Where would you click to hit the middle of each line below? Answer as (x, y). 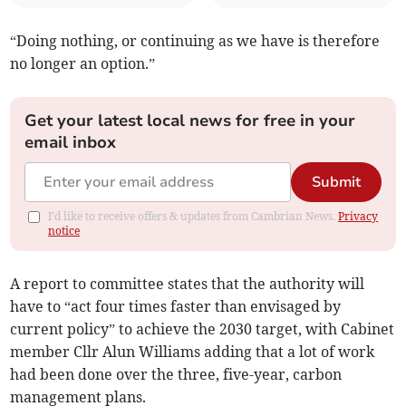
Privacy (358, 217)
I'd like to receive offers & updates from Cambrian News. (193, 217)
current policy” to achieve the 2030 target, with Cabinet (203, 329)
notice (64, 231)
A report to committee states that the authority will (188, 284)
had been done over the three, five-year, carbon (176, 375)
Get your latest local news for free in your (190, 121)
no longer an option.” (83, 64)
